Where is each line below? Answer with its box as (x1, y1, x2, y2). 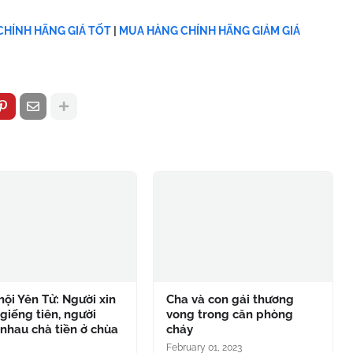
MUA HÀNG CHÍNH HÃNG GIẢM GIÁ (119, 24, 300, 37)
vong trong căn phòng (165, 307, 293, 321)
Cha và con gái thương (165, 292, 294, 307)
